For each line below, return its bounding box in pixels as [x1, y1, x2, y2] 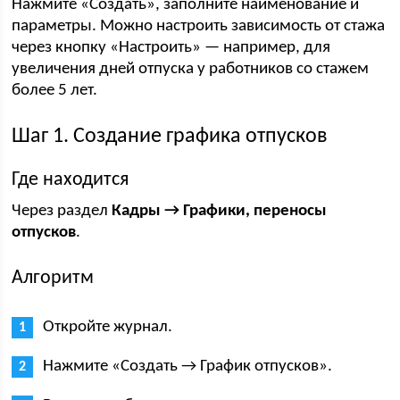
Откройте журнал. [43, 319, 173, 336]
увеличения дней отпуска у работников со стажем [12, 61, 370, 78]
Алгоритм [12, 268, 95, 288]
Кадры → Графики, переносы [112, 203, 328, 220]
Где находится [12, 170, 129, 190]
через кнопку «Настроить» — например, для [12, 39, 331, 56]
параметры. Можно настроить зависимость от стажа [12, 18, 386, 35]
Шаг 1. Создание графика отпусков [12, 126, 329, 147]
